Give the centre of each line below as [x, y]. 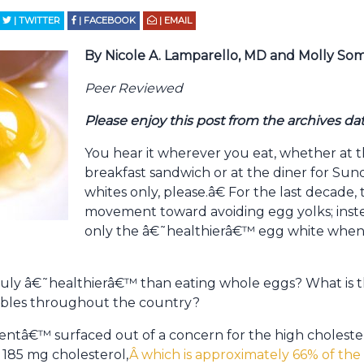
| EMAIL [174, 20]
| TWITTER [36, 20]
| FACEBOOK [106, 20]
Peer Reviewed [134, 88]
